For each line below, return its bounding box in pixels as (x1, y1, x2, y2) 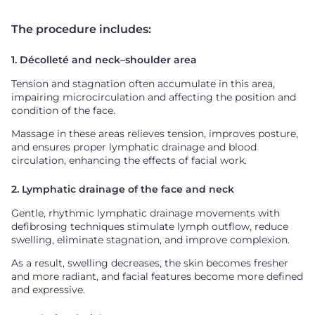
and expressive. (11, 283, 85, 296)
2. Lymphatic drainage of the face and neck (11, 182, 234, 195)
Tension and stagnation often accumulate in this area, (11, 77, 275, 90)
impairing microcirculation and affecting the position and (11, 90, 296, 103)
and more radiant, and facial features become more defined (11, 269, 303, 283)
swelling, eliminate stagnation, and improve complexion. (11, 233, 290, 246)
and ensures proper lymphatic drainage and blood (11, 140, 257, 153)
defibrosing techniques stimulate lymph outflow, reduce (11, 219, 288, 233)
